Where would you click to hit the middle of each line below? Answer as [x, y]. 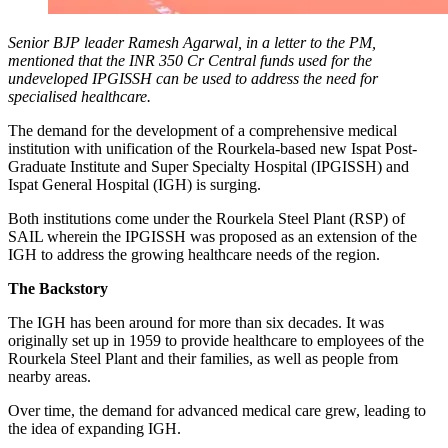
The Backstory [58, 288]
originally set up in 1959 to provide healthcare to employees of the [216, 340]
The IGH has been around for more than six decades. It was [196, 322]
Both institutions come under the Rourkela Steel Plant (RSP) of [206, 218]
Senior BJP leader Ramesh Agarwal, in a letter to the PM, [192, 42]
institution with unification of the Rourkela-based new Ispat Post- [212, 148]
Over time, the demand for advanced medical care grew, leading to [217, 410]
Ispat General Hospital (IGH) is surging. [134, 184]
